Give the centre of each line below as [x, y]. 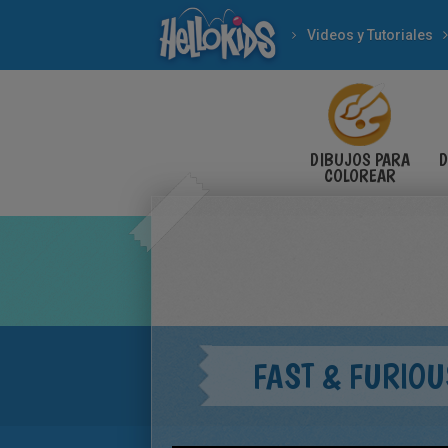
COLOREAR [359, 175]
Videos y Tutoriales [370, 35]
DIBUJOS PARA [359, 159]
